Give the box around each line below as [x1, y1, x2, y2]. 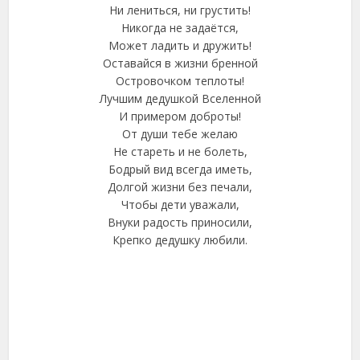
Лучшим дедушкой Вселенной [99, 91, 261, 106]
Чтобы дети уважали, [121, 197, 239, 212]
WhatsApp [149, 340, 211, 358]
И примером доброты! [119, 108, 241, 124]
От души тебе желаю [122, 126, 238, 141]
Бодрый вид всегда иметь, [108, 162, 252, 177]
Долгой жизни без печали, [108, 179, 252, 194]
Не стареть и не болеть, [112, 144, 247, 159]
